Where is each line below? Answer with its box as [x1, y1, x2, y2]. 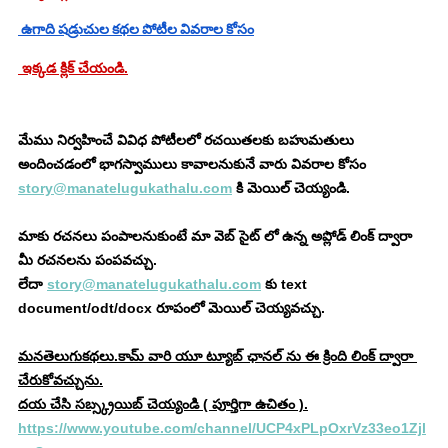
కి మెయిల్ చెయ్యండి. [232, 179, 350, 196]
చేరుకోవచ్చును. [18, 371, 103, 388]
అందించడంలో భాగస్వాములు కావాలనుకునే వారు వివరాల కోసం [18, 155, 370, 172]
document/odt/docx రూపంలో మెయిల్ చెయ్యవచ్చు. [18, 299, 325, 316]
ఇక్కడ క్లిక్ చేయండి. [18, 59, 128, 76]
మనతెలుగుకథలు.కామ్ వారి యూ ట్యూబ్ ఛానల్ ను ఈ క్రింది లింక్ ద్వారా [18, 347, 417, 364]
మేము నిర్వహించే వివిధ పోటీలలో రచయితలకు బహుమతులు [18, 131, 358, 148]
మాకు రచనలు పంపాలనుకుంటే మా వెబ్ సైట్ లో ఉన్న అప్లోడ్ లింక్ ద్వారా [18, 227, 416, 244]
